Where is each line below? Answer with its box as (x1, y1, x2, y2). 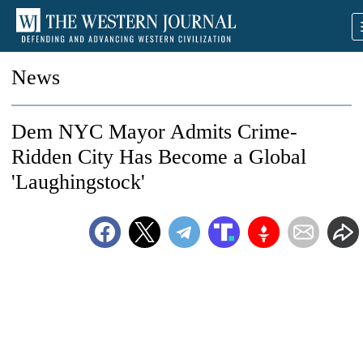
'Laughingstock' (11, 170, 145, 194)
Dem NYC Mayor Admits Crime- (11, 120, 297, 143)
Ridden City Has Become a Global (11, 145, 306, 169)
